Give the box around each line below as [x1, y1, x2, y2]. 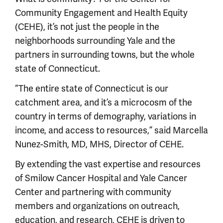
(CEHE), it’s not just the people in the [15, 21, 159, 32]
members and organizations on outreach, [15, 200, 180, 212]
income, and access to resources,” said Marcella [15, 124, 208, 136]
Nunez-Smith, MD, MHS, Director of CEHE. [15, 138, 184, 150]
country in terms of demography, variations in [15, 111, 196, 122]
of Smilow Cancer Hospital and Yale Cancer [15, 172, 187, 184]
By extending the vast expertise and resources [15, 158, 201, 170]
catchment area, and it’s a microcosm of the [15, 97, 192, 108]
